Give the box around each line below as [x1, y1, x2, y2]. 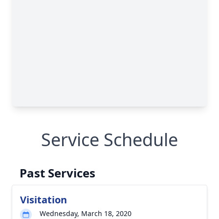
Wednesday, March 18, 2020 [40, 209, 131, 218]
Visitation [20, 193, 67, 206]
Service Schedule [41, 128, 178, 152]
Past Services [20, 165, 95, 181]
